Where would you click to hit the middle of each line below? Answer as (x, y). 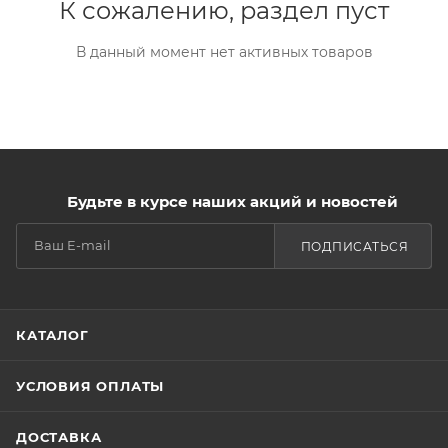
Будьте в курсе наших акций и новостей (232, 201)
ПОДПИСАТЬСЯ (354, 246)
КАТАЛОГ (52, 335)
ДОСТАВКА (59, 437)
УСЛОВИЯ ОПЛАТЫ (90, 386)
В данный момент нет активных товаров (224, 52)
